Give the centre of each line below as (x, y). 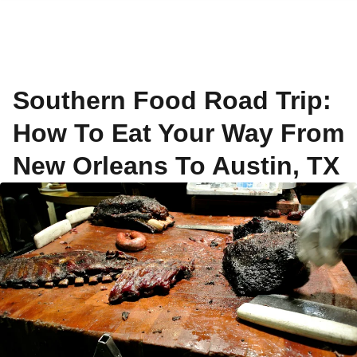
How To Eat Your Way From (178, 133)
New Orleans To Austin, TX (176, 166)
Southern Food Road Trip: (172, 100)
